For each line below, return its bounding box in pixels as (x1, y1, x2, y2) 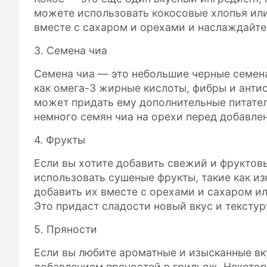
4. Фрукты (34, 133, 85, 146)
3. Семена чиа (34, 44, 107, 57)
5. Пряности (34, 222, 97, 235)
